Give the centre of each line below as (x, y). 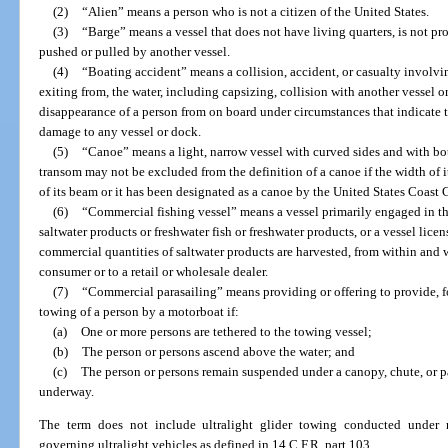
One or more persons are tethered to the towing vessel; (226, 331)
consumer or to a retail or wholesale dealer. (154, 271)
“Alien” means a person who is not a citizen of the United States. (255, 11)
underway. (67, 391)
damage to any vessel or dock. (120, 131)
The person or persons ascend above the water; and (218, 351)
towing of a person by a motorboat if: (139, 311)
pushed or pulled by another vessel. (135, 51)
